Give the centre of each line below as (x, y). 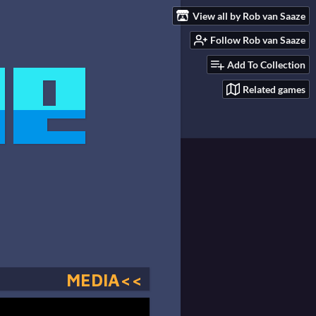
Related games (274, 89)
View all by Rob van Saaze (249, 16)
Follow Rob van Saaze (258, 40)
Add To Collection (266, 65)
